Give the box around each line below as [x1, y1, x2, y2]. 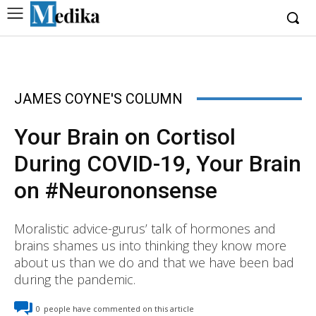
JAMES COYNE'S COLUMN [14, 90, 183, 107]
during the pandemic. [14, 271, 135, 288]
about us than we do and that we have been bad [14, 254, 294, 271]
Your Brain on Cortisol [14, 123, 236, 150]
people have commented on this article [44, 303, 194, 315]
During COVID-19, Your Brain [14, 150, 301, 177]
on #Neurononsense [14, 177, 217, 204]
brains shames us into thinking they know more [14, 237, 286, 254]
